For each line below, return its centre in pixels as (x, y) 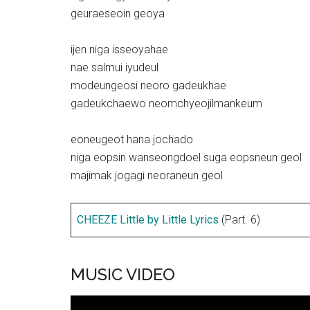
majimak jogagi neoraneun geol (147, 175)
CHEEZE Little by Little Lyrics (148, 220)
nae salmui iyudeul (115, 67)
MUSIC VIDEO (123, 274)
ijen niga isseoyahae (119, 49)
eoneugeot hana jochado (132, 139)
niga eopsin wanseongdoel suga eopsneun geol (186, 157)
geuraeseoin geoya (118, 13)
